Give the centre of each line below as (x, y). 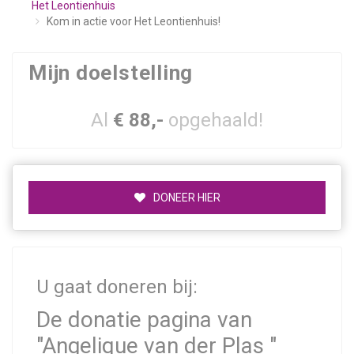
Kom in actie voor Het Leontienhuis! (134, 21)
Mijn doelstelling (111, 73)
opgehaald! (216, 120)
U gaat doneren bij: (117, 287)
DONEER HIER (186, 198)
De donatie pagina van (144, 320)
